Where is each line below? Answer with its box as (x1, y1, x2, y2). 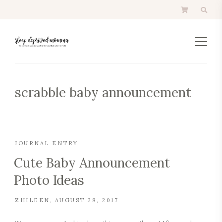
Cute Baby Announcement (14, 155, 170, 171)
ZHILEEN (15, 197, 50, 204)
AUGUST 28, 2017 (55, 197, 118, 204)
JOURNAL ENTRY (15, 140, 78, 147)
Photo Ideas (14, 172, 84, 188)
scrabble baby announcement (15, 84, 191, 101)
